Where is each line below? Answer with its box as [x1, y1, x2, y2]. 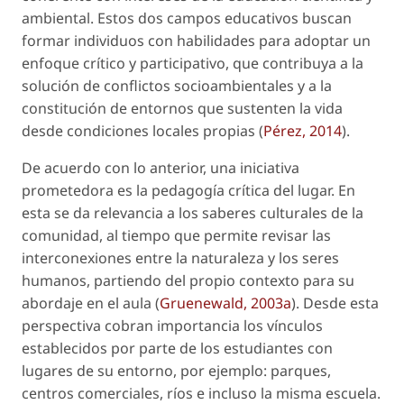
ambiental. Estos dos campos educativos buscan [22, 8, 352, 29]
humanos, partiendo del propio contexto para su [22, 271, 354, 291]
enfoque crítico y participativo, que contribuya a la [22, 53, 363, 74]
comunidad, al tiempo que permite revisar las [22, 225, 331, 246]
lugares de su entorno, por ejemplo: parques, [22, 361, 331, 381]
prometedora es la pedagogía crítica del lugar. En [22, 180, 355, 201]
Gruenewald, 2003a [160, 293, 291, 314]
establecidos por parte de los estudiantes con [22, 338, 333, 359]
